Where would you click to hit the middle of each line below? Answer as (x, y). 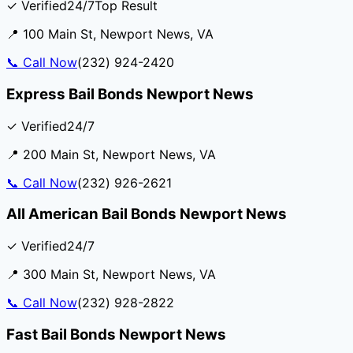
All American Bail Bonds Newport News (147, 214)
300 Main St (59, 274)
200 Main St (59, 154)
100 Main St (58, 34)
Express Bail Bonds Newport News (130, 94)
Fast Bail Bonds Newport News (116, 334)
